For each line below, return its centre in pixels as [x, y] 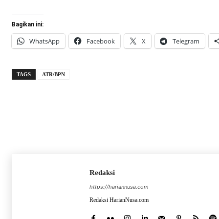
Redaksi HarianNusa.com [119, 200]
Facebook [101, 41]
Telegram [186, 41]
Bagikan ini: [28, 25]
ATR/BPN [54, 75]
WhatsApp [44, 41]
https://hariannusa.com [119, 187]
